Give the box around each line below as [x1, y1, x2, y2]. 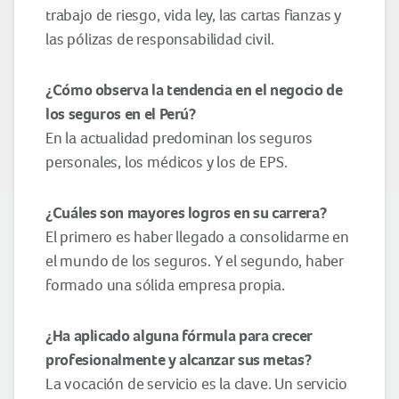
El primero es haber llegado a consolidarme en [45, 227, 349, 246]
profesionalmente [45, 349, 168, 370]
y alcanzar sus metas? [167, 349, 312, 370]
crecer [272, 325, 313, 346]
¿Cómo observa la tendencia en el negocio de [45, 79, 343, 100]
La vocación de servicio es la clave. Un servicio [45, 374, 347, 393]
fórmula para [181, 325, 273, 346]
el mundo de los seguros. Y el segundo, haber [45, 251, 345, 270]
